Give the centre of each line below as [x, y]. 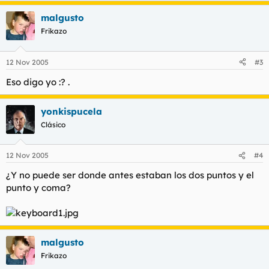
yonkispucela [71, 111]
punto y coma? [38, 188]
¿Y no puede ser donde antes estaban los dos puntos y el [130, 175]
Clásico [53, 124]
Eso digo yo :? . [38, 82]
